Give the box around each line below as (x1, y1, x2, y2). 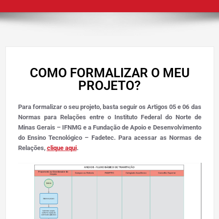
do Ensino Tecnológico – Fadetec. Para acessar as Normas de (18, 134, 201, 142)
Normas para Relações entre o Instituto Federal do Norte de (18, 113, 201, 121)
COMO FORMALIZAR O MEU (29, 66, 190, 81)
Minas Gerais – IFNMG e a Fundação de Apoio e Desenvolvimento (18, 124, 201, 131)
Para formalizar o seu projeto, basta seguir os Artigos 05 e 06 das (18, 103, 201, 111)
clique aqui (46, 144, 77, 152)
